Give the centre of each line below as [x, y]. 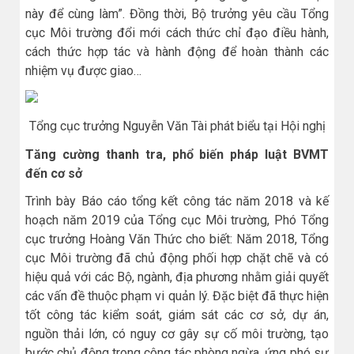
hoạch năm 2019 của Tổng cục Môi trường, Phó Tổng [177, 220]
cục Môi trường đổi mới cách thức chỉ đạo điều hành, [177, 32]
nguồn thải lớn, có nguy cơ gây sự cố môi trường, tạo [177, 333]
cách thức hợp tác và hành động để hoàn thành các [177, 51]
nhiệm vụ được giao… [83, 70]
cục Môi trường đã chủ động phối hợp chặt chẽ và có [177, 258]
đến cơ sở [54, 173]
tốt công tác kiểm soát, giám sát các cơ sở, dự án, [177, 314]
